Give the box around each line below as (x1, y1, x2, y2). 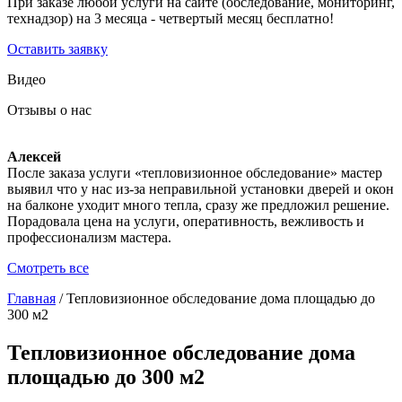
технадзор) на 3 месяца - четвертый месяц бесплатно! (7, 10, 334, 26)
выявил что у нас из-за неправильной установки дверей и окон (7, 180, 394, 197)
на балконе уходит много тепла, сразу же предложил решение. (7, 197, 389, 213)
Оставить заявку (7, 40, 108, 57)
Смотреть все (7, 259, 89, 275)
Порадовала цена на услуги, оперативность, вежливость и (7, 213, 364, 229)
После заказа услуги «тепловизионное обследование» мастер (7, 164, 382, 180)
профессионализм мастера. (7, 229, 171, 245)
